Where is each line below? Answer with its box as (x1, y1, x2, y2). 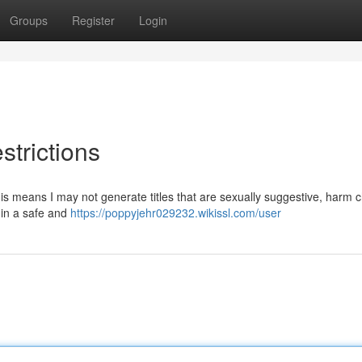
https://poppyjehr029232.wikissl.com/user (70, 204, 281, 221)
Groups (10, 12, 48, 28)
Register (72, 12, 115, 28)
